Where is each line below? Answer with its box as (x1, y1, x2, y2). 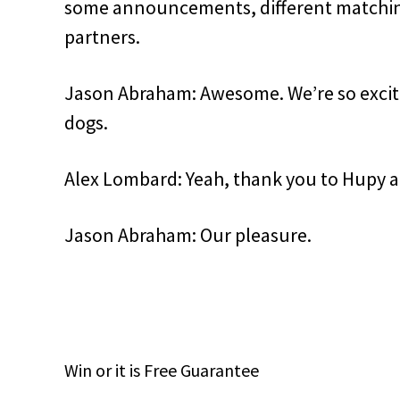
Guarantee (180, 359, 259, 382)
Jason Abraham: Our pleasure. (64, 222, 312, 248)
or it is (96, 359, 140, 382)
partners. (64, 24, 144, 50)
